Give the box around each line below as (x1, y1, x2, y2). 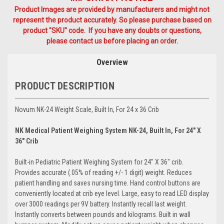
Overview (96, 57, 128, 67)
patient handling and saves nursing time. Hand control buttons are (15, 178, 200, 187)
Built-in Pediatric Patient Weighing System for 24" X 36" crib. (15, 157, 183, 166)
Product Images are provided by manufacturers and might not (14, 5, 209, 13)
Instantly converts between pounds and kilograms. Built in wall (15, 210, 190, 218)
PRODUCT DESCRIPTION (15, 79, 114, 92)
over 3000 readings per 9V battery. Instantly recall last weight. (15, 199, 187, 208)
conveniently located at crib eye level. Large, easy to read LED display (15, 189, 209, 197)
